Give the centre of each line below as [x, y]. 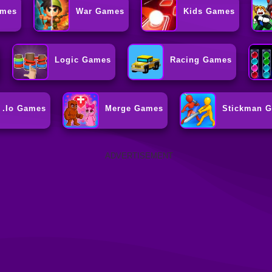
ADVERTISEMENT [139, 156]
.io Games [24, 109]
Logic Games [83, 60]
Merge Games [134, 109]
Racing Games [201, 60]
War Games [100, 12]
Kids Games [209, 12]
